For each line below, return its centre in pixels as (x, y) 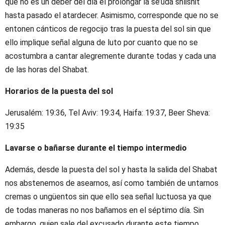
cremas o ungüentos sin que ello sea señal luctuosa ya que (108, 196)
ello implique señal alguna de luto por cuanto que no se (101, 42)
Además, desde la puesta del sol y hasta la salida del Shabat (111, 169)
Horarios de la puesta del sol (59, 91)
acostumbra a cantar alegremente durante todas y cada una (110, 56)
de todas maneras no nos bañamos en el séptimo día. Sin (104, 210)
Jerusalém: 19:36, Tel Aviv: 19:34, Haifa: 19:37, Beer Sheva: (107, 113)
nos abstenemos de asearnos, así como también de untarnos (112, 183)
